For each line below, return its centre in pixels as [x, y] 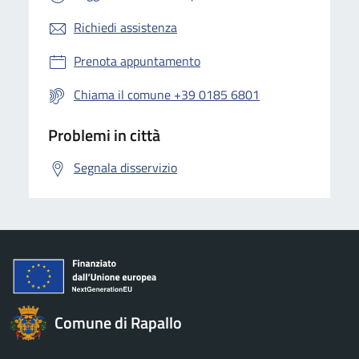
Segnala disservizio [125, 168]
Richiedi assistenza [125, 28]
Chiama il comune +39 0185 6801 [167, 95]
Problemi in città [104, 135]
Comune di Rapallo [118, 323]
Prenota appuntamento [137, 61]
